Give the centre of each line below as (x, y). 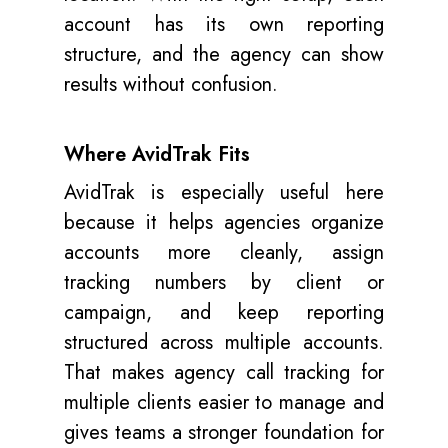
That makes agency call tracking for (224, 372)
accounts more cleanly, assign (224, 252)
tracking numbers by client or (224, 282)
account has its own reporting (224, 24)
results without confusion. (171, 84)
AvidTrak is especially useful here (224, 192)
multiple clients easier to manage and (224, 402)
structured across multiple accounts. (224, 342)
